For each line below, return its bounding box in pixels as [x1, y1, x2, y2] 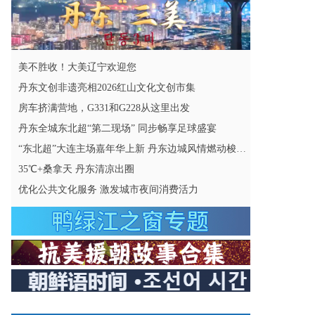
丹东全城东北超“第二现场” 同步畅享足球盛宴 [18, 122, 217, 134]
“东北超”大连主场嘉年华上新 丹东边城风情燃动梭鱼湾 [236, 143, 246, 154]
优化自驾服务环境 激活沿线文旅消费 [11, 279, 172, 290]
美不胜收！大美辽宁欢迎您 [18, 61, 136, 72]
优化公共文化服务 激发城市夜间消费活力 [18, 184, 198, 195]
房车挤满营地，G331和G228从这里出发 [18, 102, 190, 113]
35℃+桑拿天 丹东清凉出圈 [18, 163, 134, 174]
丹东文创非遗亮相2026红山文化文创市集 [18, 82, 195, 93]
